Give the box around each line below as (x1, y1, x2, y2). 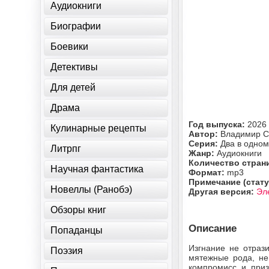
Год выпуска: (189, 119, 248, 129)
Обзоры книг (50, 205, 107, 215)
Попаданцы (50, 225, 103, 235)
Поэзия (50, 246, 83, 256)
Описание (189, 223, 237, 234)
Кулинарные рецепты (50, 123, 147, 133)
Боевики (50, 41, 89, 52)
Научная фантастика (50, 164, 144, 174)
